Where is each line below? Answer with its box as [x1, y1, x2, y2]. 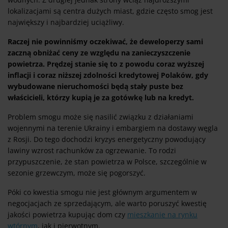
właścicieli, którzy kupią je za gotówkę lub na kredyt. [8, 93, 194, 103]
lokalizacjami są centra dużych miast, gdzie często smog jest [8, 6, 213, 16]
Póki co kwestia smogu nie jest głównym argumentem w [8, 187, 197, 197]
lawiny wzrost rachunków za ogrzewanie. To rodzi [8, 146, 176, 156]
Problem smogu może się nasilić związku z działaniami [8, 112, 193, 122]
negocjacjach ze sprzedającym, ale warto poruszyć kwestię [8, 198, 207, 209]
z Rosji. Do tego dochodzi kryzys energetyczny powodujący [8, 134, 206, 145]
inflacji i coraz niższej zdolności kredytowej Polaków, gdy [8, 70, 208, 80]
